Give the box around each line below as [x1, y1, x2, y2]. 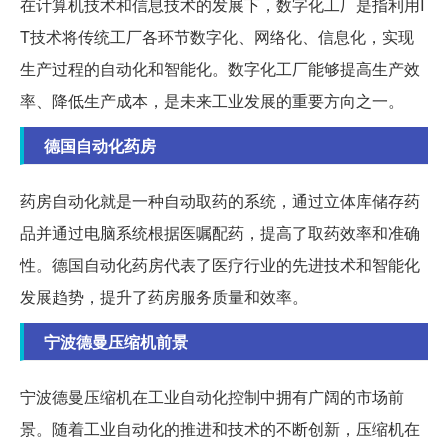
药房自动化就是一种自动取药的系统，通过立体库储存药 [20, 188, 420, 212]
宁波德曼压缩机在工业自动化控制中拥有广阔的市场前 [20, 384, 404, 408]
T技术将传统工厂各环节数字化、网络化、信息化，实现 [20, 24, 414, 48]
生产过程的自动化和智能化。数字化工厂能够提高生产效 [20, 56, 420, 80]
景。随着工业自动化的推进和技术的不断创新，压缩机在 [20, 416, 420, 440]
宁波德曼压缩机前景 [44, 329, 188, 353]
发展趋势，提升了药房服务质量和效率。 [20, 284, 308, 308]
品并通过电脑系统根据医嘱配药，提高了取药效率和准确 [20, 220, 420, 244]
